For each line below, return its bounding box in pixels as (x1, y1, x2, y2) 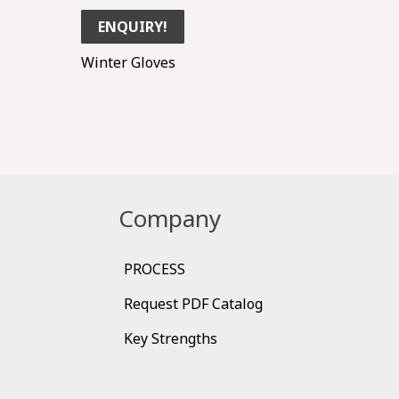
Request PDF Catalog (123, 293, 263, 313)
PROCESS (123, 258, 185, 279)
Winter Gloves (81, 52, 175, 72)
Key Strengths (123, 328, 217, 348)
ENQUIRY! (98, 16, 167, 37)
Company (118, 201, 221, 234)
